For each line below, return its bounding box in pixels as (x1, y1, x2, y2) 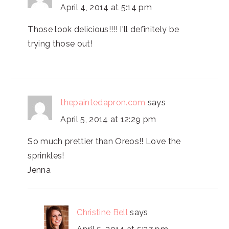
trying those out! (28, 39, 93, 49)
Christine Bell (77, 208, 128, 217)
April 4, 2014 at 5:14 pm (60, 3, 152, 12)
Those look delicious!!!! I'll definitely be (28, 25, 179, 34)
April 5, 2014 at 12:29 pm (60, 114, 156, 124)
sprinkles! (28, 151, 64, 161)
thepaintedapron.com (60, 98, 146, 107)
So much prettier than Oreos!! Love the (28, 136, 181, 146)
